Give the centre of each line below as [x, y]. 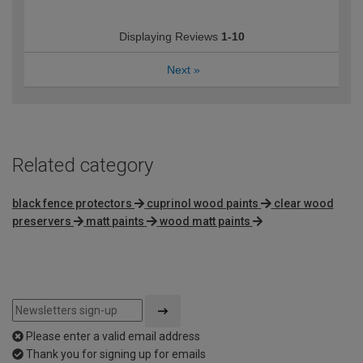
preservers [42, 222]
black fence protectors [72, 204]
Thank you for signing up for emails [116, 354]
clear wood [303, 204]
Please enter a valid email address [113, 337]
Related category [83, 166]
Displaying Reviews [170, 37]
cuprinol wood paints [203, 204]
